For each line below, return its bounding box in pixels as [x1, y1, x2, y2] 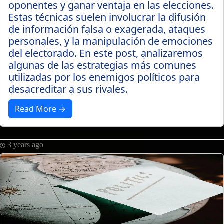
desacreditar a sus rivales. [8, 82, 128, 96]
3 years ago [5, 140, 43, 149]
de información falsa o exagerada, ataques [8, 22, 205, 36]
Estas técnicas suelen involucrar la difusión [8, 10, 206, 24]
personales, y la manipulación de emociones [8, 34, 213, 48]
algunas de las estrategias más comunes [8, 58, 196, 72]
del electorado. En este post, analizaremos [8, 46, 203, 60]
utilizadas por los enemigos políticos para [8, 70, 200, 84]
